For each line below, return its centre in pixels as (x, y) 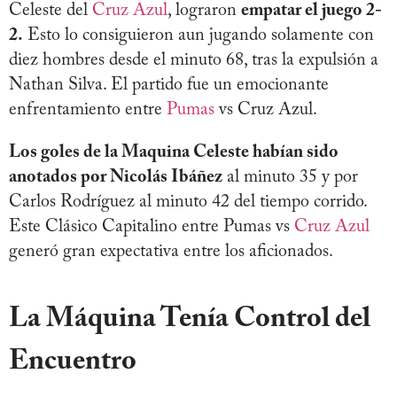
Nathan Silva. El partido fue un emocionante (169, 85)
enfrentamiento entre (88, 109)
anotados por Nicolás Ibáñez (116, 177)
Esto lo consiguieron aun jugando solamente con (198, 35)
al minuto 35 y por (290, 177)
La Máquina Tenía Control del (190, 319)
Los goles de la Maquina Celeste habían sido (174, 152)
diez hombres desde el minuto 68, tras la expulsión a (194, 60)
